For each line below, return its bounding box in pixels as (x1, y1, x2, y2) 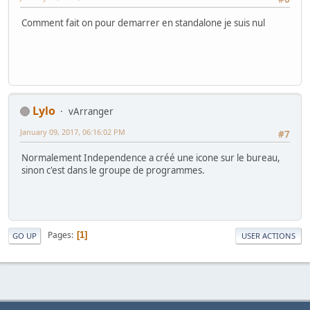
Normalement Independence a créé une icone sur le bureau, (21, 152, 280, 165)
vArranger (69, 104, 113, 118)
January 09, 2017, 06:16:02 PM (20, 126, 125, 137)
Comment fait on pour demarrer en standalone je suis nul (21, 17, 265, 30)
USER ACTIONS (241, 230, 295, 241)
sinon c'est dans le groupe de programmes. (21, 164, 205, 177)
